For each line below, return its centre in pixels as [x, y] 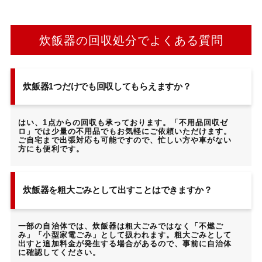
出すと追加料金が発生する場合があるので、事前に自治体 [125, 244]
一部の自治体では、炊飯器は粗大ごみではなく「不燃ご [121, 226]
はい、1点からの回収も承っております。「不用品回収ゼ [123, 122]
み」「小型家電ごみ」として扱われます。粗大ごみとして [125, 235]
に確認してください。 [59, 253]
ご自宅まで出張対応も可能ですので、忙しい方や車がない [125, 140]
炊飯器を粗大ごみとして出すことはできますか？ [118, 190]
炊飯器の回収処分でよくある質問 [131, 40]
